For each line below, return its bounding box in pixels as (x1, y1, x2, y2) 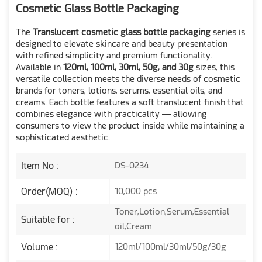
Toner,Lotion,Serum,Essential (115, 206, 229, 218)
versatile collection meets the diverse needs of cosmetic (16, 74, 240, 85)
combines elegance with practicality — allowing (16, 109, 207, 120)
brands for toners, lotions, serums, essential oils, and (16, 85, 222, 96)
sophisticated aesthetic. (16, 132, 110, 143)
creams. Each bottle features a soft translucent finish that (16, 97, 244, 108)
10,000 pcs (115, 186, 157, 197)
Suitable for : (21, 213, 75, 225)
